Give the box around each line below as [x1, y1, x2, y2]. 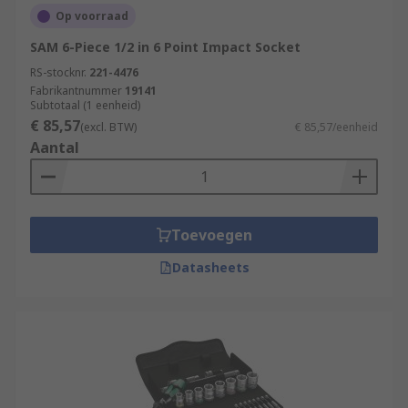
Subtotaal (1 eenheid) [30, 97, 140, 113]
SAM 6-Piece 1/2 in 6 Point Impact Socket [30, 38, 301, 56]
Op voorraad [56, 8, 128, 24]
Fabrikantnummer [30, 83, 122, 98]
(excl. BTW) [80, 119, 137, 135]
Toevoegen [170, 225, 252, 245]
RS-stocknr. [30, 65, 87, 80]
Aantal [30, 138, 79, 158]
